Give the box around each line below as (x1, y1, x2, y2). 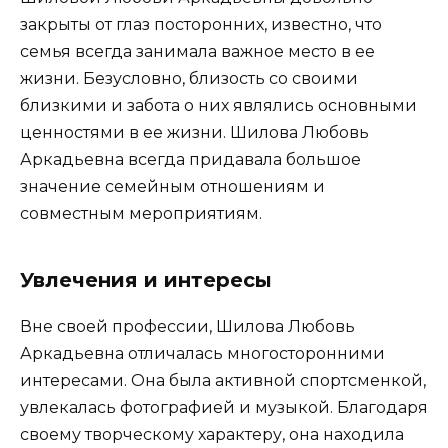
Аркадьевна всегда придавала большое (20, 150, 361, 170)
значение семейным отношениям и (20, 177, 325, 197)
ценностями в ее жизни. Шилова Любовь (20, 123, 369, 143)
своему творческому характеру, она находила (20, 425, 404, 445)
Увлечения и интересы (20, 268, 272, 293)
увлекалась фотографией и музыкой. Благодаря (20, 398, 428, 418)
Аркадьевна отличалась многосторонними (20, 344, 385, 364)
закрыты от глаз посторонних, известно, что (20, 15, 382, 35)
